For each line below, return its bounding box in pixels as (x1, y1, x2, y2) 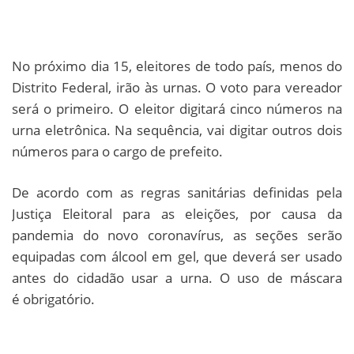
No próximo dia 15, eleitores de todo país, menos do (12, 57, 342, 76)
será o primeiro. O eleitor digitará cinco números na (12, 100, 342, 119)
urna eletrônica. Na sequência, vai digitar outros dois (12, 121, 342, 140)
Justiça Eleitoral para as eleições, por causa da (12, 205, 342, 224)
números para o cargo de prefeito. (12, 142, 223, 161)
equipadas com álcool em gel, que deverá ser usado (12, 247, 342, 266)
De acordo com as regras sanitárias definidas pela (12, 183, 342, 202)
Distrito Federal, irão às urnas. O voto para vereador (12, 78, 342, 97)
